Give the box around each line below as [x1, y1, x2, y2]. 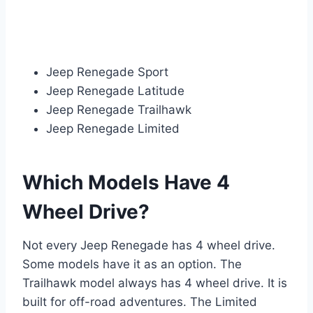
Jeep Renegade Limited [46, 121, 180, 136]
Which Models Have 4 [22, 170, 230, 194]
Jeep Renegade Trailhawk [46, 102, 191, 117]
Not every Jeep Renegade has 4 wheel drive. [22, 238, 275, 252]
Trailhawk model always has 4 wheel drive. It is [22, 275, 287, 290]
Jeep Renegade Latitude [46, 83, 184, 98]
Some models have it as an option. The [22, 256, 242, 271]
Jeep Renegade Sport [46, 64, 168, 79]
